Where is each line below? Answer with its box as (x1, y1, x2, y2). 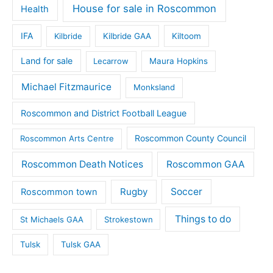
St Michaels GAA (19, 214, 83, 224)
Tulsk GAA (61, 239, 101, 250)
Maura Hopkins (149, 56, 208, 66)
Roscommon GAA (166, 158, 246, 171)
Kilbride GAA (102, 31, 151, 41)
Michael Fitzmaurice (21, 81, 112, 93)
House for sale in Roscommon (72, 2, 216, 15)
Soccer (170, 185, 202, 197)
